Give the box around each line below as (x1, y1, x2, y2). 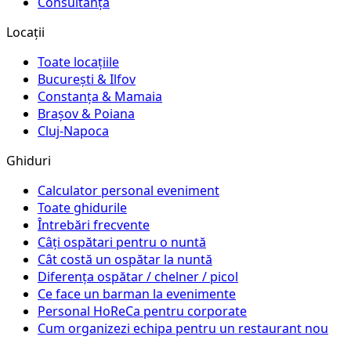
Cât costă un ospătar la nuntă (38, 250, 212, 268)
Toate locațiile (38, 52, 119, 71)
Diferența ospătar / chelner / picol (38, 267, 238, 285)
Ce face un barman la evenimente (38, 284, 236, 302)
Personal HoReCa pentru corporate (38, 302, 247, 320)
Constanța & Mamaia (38, 87, 162, 105)
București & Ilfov (38, 70, 136, 88)
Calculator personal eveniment (38, 181, 219, 199)
